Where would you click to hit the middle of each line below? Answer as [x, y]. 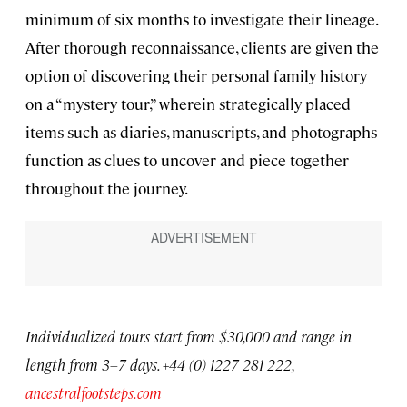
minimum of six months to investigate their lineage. [201, 19]
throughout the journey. [107, 188]
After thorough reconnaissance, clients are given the [202, 47]
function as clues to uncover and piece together [187, 159]
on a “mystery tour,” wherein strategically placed [188, 103]
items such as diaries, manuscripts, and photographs [201, 131]
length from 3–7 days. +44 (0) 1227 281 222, [159, 365]
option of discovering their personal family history [196, 75]
